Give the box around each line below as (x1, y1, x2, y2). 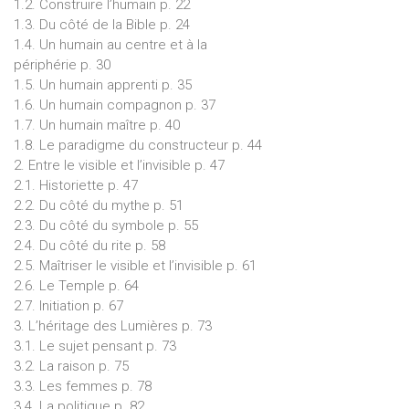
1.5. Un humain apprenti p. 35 (14, 76, 192, 93)
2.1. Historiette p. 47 (14, 176, 138, 194)
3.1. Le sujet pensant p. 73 (14, 337, 176, 354)
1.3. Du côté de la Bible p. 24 (14, 16, 190, 33)
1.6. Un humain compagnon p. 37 (14, 96, 215, 113)
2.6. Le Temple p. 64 (14, 277, 139, 294)
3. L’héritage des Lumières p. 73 (14, 317, 212, 334)
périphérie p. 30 (14, 56, 110, 73)
